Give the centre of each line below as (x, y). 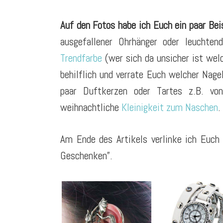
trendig (75, 185)
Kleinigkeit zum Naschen (170, 107)
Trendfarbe (81, 58)
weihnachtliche (91, 107)
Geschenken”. (86, 156)
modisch (169, 185)
